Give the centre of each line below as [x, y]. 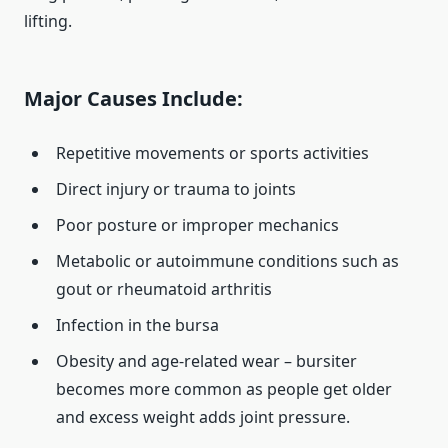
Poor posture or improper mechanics [197, 225]
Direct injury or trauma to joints [176, 189]
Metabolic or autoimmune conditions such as [227, 261]
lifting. [48, 21]
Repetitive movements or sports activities [212, 153]
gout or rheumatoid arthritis [164, 289]
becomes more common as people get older [224, 389]
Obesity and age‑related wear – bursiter [206, 361]
